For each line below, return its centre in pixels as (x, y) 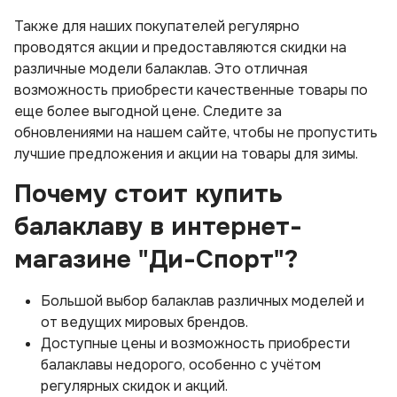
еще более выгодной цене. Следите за (148, 111)
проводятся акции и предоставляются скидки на (180, 47)
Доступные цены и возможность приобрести (195, 343)
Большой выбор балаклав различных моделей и (202, 301)
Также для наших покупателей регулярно (157, 26)
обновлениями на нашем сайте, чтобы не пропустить (196, 132)
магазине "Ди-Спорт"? (156, 260)
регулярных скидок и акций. (134, 386)
